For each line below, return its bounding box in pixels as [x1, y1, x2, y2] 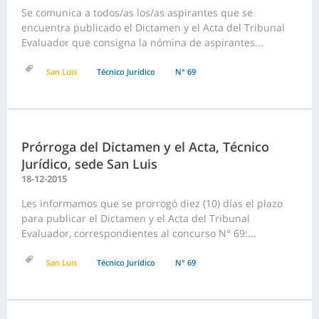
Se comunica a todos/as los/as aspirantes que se [21, 6, 253, 20]
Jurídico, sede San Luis [21, 155, 157, 173]
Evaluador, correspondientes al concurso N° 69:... [21, 226, 256, 241]
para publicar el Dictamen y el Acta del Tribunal [21, 211, 250, 226]
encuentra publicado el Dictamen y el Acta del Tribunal [21, 21, 285, 35]
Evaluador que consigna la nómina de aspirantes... [21, 36, 263, 50]
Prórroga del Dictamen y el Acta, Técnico [21, 138, 269, 156]
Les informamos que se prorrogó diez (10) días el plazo [21, 197, 283, 211]
